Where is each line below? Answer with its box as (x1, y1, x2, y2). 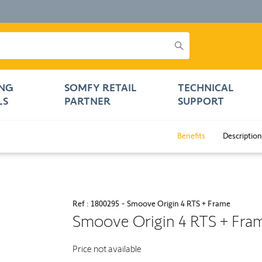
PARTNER (64, 95, 111, 107)
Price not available (73, 244, 142, 254)
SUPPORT (178, 95, 225, 107)
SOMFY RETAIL (64, 82, 137, 94)
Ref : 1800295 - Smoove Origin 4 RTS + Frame (73, 199, 230, 208)
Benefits (177, 131, 205, 140)
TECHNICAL (178, 82, 235, 94)
